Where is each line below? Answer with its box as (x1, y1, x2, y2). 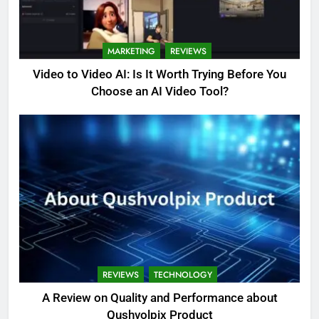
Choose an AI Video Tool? (90, 84, 229, 98)
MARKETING (108, 44, 155, 58)
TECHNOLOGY (153, 268, 212, 281)
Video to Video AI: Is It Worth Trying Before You (33, 67, 286, 81)
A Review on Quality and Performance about (41, 291, 278, 305)
